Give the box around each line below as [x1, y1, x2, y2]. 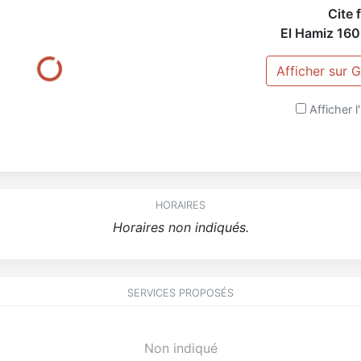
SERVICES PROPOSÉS [127, 286, 234, 299]
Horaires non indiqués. [112, 218, 249, 235]
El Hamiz [280, 24, 334, 41]
